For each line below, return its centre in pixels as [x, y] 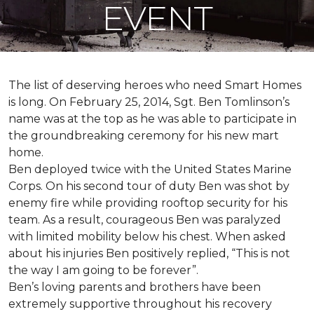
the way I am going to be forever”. [103, 270]
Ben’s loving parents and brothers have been [135, 287]
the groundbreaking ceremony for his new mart [144, 136]
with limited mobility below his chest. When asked [147, 237]
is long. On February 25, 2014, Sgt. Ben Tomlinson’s [149, 102]
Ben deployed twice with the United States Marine [150, 169]
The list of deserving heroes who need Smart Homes [155, 85]
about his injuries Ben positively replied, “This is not [149, 253]
